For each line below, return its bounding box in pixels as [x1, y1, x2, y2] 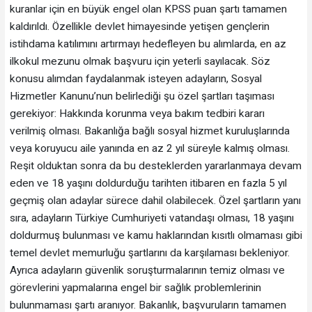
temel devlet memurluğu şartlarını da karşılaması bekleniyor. [9, 246, 290, 259]
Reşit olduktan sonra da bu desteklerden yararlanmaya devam [9, 159, 302, 172]
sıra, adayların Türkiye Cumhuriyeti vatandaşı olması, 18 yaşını [9, 211, 294, 224]
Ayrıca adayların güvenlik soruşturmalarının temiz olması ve [9, 263, 285, 276]
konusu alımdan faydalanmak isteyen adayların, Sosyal [9, 72, 262, 85]
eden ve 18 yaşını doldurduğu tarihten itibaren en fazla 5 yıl [9, 176, 287, 189]
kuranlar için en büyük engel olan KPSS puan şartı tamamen [9, 2, 287, 15]
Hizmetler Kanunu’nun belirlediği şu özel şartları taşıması [9, 89, 274, 102]
